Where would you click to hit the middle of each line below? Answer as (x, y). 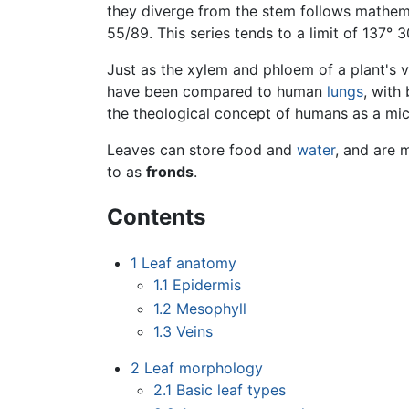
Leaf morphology (203, 368)
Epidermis (207, 285)
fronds (170, 172)
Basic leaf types (231, 390)
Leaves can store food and (202, 150)
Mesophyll (212, 308)
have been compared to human (217, 92)
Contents (156, 217)
